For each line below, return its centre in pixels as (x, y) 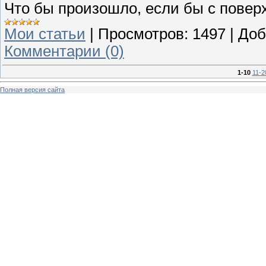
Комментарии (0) (64, 51)
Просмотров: (143, 34)
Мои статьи (45, 34)
